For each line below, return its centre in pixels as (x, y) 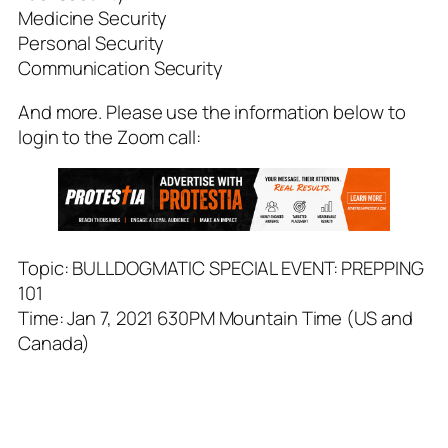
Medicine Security (93, 18)
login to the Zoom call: (109, 136)
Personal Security (91, 43)
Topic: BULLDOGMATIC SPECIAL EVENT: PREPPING (221, 267)
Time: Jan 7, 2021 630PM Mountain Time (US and (215, 317)
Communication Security (120, 68)
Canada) (54, 342)
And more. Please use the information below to (212, 111)
